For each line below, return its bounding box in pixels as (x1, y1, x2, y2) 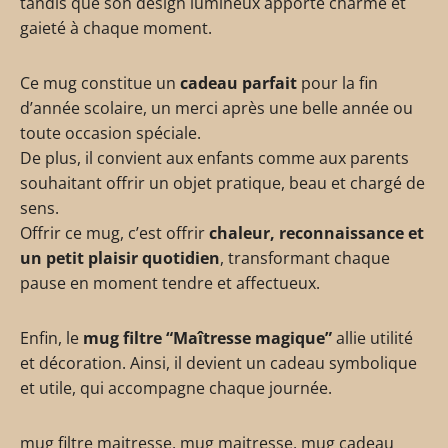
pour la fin (297, 71, 378, 94)
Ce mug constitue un (20, 71, 180, 94)
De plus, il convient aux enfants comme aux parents (20, 146, 409, 169)
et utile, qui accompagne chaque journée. (20, 376, 332, 399)
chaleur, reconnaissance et (209, 221, 424, 244)
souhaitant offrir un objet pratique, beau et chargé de (20, 171, 425, 194)
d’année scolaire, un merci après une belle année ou (20, 96, 413, 119)
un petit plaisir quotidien (20, 246, 220, 269)
